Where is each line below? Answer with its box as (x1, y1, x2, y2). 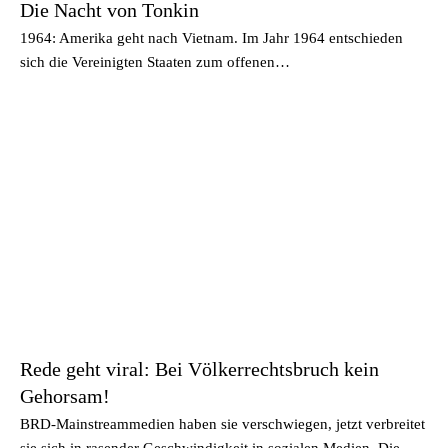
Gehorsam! (20, 384, 110, 407)
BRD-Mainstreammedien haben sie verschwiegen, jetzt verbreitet (20, 415, 425, 432)
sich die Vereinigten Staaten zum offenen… (20, 54, 290, 70)
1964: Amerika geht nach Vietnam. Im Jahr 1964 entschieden (20, 30, 403, 46)
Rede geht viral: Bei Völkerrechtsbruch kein (20, 357, 379, 380)
